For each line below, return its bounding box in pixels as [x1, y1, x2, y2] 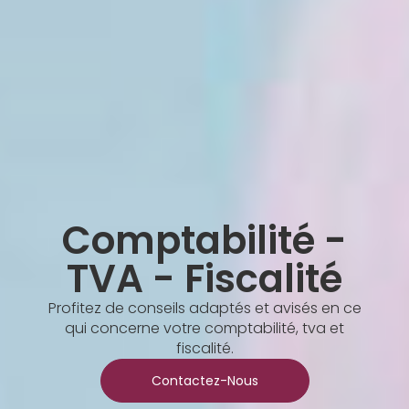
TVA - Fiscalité [67, 252, 342, 307]
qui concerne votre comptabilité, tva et [65, 318, 344, 340]
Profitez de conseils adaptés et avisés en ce [47, 298, 362, 320]
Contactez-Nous [151, 372, 258, 391]
